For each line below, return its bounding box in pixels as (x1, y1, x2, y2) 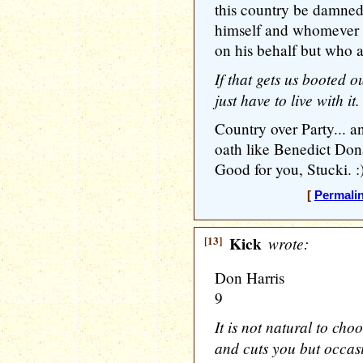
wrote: (264, 233, 309, 254)
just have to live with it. (215, 89, 360, 110)
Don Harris (215, 267, 284, 288)
